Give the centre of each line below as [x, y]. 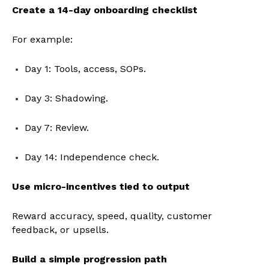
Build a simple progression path [89, 259]
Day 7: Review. [57, 128]
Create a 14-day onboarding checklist [105, 10]
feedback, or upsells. [60, 230]
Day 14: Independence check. [92, 157]
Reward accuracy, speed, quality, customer [112, 216]
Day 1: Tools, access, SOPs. [85, 69]
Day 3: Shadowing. [66, 98]
